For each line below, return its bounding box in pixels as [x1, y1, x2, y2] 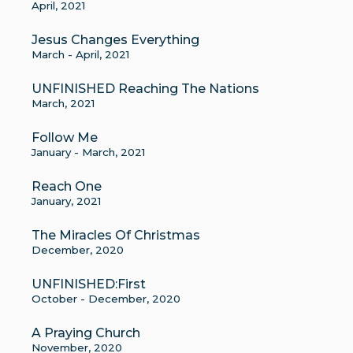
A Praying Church [32, 325, 140, 340]
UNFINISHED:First [32, 277, 146, 292]
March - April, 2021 [32, 48, 129, 61]
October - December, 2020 [32, 292, 180, 305]
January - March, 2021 [32, 146, 145, 158]
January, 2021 [32, 195, 101, 207]
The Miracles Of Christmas [32, 228, 200, 243]
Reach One [32, 179, 102, 194]
